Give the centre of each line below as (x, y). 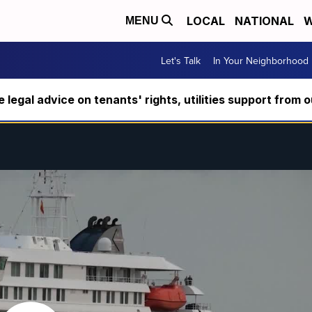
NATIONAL (264, 21)
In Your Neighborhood (261, 60)
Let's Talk (181, 60)
